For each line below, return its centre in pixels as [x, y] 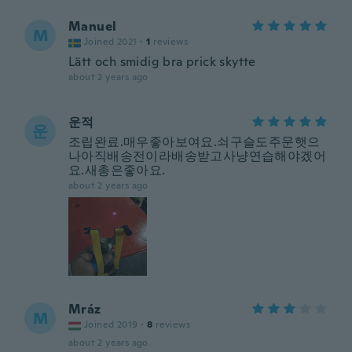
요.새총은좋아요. [117, 170]
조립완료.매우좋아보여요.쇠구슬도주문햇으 [194, 142]
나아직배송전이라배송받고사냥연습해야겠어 [197, 156]
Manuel [93, 26]
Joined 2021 [111, 42]
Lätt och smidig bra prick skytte [162, 62]
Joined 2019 [111, 324]
